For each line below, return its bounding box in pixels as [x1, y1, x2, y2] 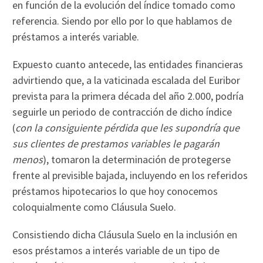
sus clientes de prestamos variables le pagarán [12, 137, 220, 151]
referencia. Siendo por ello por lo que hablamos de [12, 14, 232, 28]
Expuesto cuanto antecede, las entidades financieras [12, 58, 244, 72]
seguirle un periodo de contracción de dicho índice [12, 105, 232, 119]
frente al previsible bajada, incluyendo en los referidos [12, 168, 248, 183]
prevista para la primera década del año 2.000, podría [12, 89, 244, 103]
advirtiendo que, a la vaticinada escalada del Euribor [12, 73, 241, 87]
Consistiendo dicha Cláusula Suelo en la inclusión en [12, 228, 238, 242]
